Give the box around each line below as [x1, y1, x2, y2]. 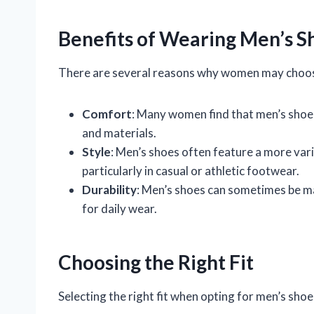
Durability [82, 182, 137, 197]
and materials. [82, 125, 156, 140]
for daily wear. [82, 200, 157, 216]
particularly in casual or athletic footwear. [82, 163, 299, 178]
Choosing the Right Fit [58, 250, 254, 274]
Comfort [82, 106, 132, 121]
